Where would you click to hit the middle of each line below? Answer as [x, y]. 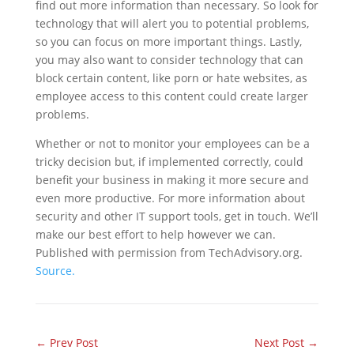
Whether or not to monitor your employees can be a [172, 143]
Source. [55, 271]
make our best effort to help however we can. [155, 234]
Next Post [280, 343]
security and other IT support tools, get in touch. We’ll [177, 216]
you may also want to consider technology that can [169, 60]
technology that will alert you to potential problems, [172, 23]
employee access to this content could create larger [171, 96]
